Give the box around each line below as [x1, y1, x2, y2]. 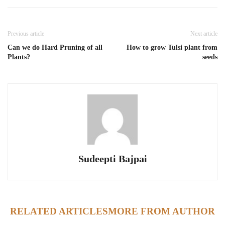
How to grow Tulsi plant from [127, 43, 217, 51]
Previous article [8, 30, 44, 37]
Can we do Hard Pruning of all [8, 43, 102, 51]
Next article [190, 30, 217, 37]
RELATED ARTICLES [10, 205, 108, 216]
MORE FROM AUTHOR [108, 205, 215, 216]
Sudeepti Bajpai [78, 153, 147, 164]
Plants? [8, 53, 30, 61]
